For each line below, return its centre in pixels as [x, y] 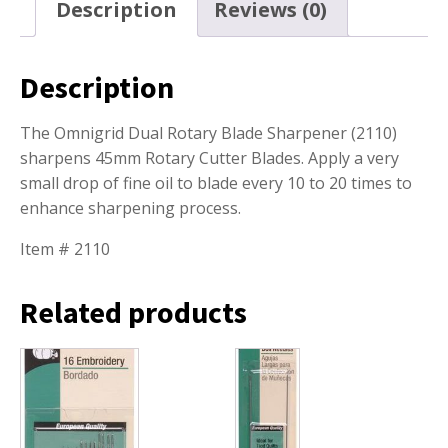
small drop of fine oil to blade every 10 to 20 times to [216, 183]
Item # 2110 [65, 249]
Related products [133, 312]
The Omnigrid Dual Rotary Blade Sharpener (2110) [208, 133]
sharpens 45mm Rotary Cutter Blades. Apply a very [209, 158]
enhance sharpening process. [130, 208]
